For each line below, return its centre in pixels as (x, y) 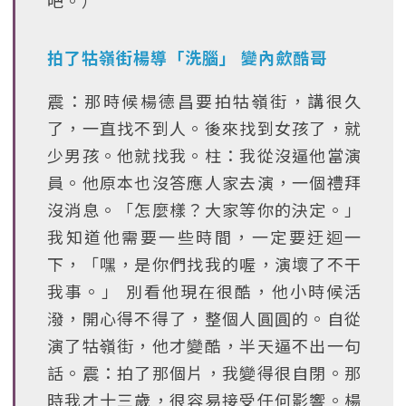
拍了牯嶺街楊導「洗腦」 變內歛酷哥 (187, 57)
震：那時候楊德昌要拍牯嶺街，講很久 (204, 101)
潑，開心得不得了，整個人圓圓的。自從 (204, 318)
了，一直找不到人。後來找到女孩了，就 (204, 128)
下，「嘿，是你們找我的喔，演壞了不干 (204, 264)
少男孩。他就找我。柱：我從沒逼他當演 (204, 155)
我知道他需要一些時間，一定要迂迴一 (204, 237)
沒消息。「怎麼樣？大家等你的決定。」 (204, 209)
